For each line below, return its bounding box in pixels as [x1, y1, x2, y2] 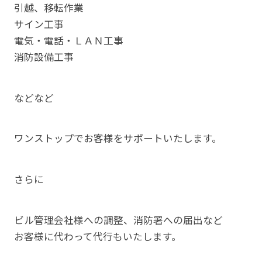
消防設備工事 [13, 49, 74, 64]
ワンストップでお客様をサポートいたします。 [13, 131, 222, 146]
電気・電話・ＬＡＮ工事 [13, 33, 123, 47]
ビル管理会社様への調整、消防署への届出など [13, 213, 223, 227]
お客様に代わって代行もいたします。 [13, 229, 181, 244]
